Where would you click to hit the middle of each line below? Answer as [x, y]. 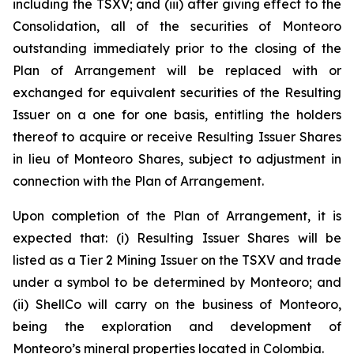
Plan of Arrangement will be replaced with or [177, 70]
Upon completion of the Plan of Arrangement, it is [177, 216]
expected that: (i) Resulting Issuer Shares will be [177, 238]
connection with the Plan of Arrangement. [138, 181]
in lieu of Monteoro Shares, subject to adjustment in [177, 159]
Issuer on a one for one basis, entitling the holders [177, 115]
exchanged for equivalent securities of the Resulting [177, 92]
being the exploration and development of [177, 326]
